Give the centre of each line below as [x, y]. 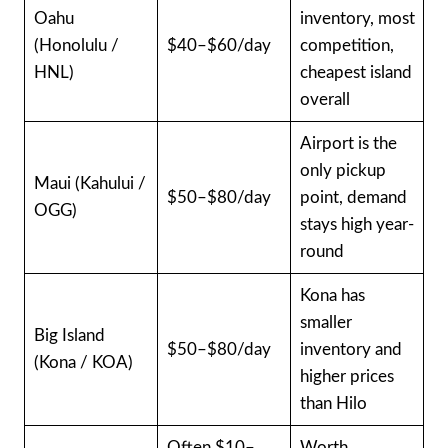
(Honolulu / [76, 45]
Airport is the [348, 143]
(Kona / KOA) [83, 362]
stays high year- [356, 224]
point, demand [353, 197]
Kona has [332, 295]
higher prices [346, 376]
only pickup [342, 170]
